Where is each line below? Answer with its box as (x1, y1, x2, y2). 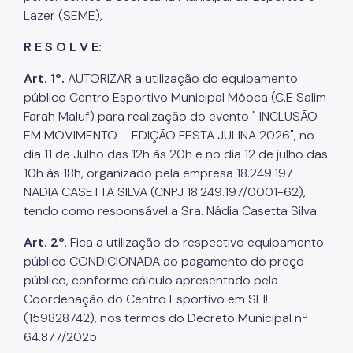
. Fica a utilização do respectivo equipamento (65, 233, 324, 251)
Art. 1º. (24, 69, 65, 87)
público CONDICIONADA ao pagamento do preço (24, 252, 304, 269)
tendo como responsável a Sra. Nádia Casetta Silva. (24, 202, 319, 219)
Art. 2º (24, 233, 65, 251)
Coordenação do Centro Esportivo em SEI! (24, 290, 268, 307)
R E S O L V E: (24, 38, 102, 55)
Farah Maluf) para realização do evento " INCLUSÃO (24, 107, 318, 124)
